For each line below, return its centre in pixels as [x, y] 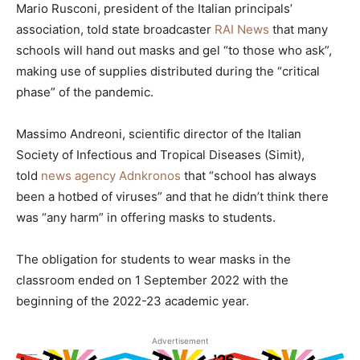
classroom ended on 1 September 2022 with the [152, 280]
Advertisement [180, 341]
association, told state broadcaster [115, 30]
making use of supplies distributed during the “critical [168, 72]
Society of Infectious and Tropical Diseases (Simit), [160, 155]
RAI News [242, 30]
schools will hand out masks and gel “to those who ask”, [174, 51]
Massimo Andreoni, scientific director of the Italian [159, 134]
